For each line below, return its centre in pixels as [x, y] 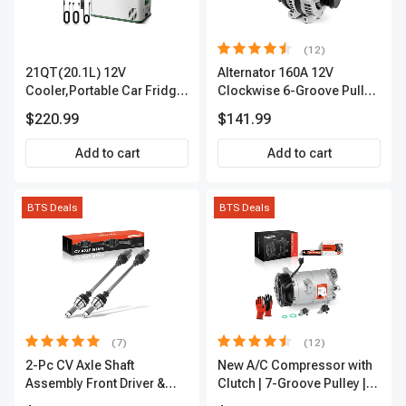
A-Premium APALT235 [282, 109]
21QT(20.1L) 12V [76, 72]
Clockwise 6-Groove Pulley [298, 91]
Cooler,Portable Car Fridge [105, 91]
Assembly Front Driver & [95, 383]
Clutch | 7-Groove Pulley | [292, 383]
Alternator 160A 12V [275, 72]
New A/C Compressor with [295, 365]
